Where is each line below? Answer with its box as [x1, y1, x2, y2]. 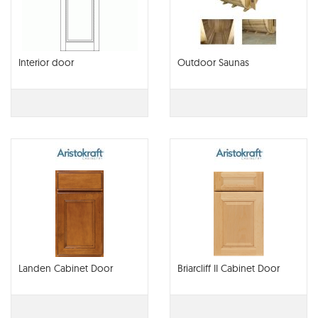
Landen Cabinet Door [18, 262, 113, 275]
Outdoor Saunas [177, 56, 249, 69]
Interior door [18, 56, 74, 69]
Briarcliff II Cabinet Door [177, 262, 280, 275]
